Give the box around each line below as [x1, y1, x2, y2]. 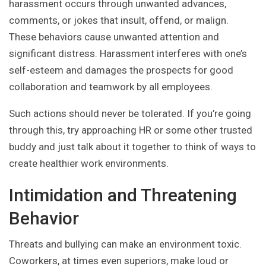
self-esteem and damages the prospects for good [9, 64, 233, 77]
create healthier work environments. [9, 157, 169, 170]
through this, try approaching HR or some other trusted [9, 124, 252, 137]
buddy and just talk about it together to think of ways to [9, 141, 256, 153]
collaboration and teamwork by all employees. [9, 81, 213, 93]
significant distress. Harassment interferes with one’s [9, 47, 247, 60]
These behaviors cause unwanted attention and [9, 31, 219, 43]
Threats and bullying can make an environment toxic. [9, 238, 242, 251]
